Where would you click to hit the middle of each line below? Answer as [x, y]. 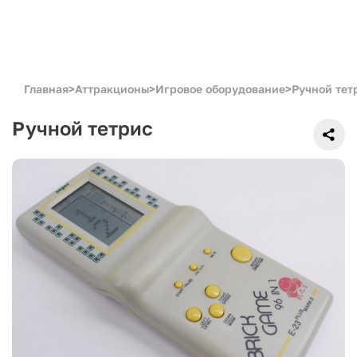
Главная [46, 89]
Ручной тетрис [82, 128]
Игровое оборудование [220, 89]
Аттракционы [112, 89]
